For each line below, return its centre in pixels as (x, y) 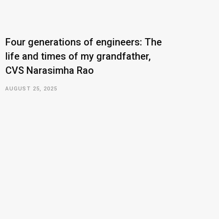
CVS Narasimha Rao (50, 71)
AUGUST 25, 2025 (32, 89)
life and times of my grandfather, (78, 56)
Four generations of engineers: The (84, 42)
